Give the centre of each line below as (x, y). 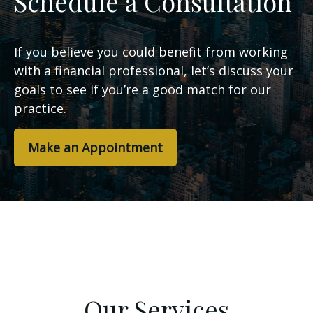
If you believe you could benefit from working (151, 52)
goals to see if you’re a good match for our (143, 90)
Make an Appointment (95, 148)
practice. (40, 109)
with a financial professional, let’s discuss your (154, 71)
